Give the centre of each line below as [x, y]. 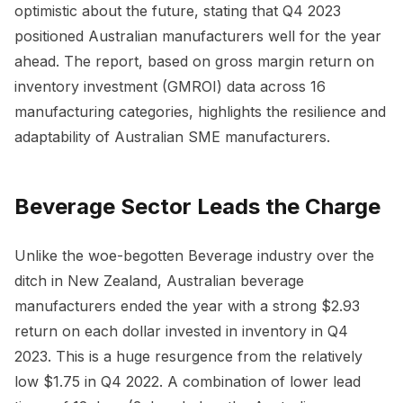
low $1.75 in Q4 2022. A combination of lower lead [188, 381]
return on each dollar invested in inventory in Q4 [181, 331]
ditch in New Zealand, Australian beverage [159, 280]
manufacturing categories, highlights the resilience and [200, 111]
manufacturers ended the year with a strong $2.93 [187, 305]
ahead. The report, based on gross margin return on [194, 61]
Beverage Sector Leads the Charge [197, 206]
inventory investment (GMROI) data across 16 [170, 86]
